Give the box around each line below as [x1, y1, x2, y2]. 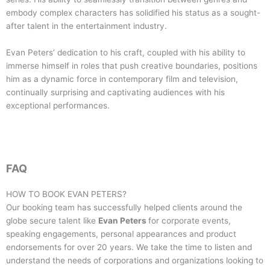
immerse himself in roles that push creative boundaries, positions [6, 60, 257, 71]
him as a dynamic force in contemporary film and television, [6, 74, 238, 84]
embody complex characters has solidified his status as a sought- [6, 7, 260, 17]
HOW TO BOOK [6, 189, 67, 199]
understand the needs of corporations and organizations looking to [6, 255, 263, 265]
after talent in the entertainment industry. [6, 20, 167, 31]
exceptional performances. [6, 100, 110, 110]
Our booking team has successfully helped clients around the [6, 202, 242, 212]
